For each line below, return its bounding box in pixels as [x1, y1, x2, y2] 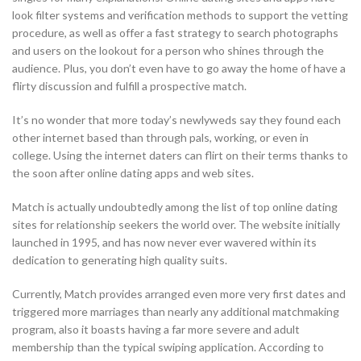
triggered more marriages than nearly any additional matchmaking [12, 305, 339, 319]
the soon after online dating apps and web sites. [12, 166, 254, 180]
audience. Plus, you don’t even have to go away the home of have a [12, 61, 346, 76]
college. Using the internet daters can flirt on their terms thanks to [12, 148, 348, 163]
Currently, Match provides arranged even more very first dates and [12, 287, 346, 301]
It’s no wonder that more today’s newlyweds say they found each [12, 113, 341, 127]
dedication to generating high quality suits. [12, 253, 227, 268]
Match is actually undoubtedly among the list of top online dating [12, 200, 338, 214]
